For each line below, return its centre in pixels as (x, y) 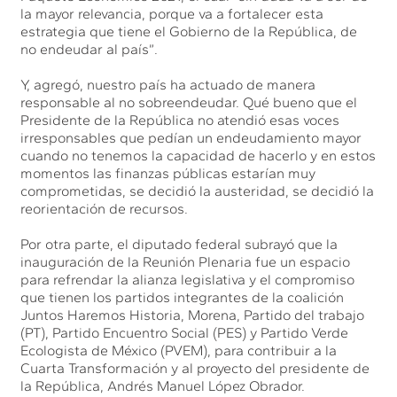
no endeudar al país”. (90, 49)
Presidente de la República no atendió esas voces (180, 120)
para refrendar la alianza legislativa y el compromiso (188, 279)
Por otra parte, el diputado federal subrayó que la (179, 244)
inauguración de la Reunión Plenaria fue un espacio (186, 261)
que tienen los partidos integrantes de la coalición (183, 297)
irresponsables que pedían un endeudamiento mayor (191, 137)
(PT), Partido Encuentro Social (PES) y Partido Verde (185, 332)
